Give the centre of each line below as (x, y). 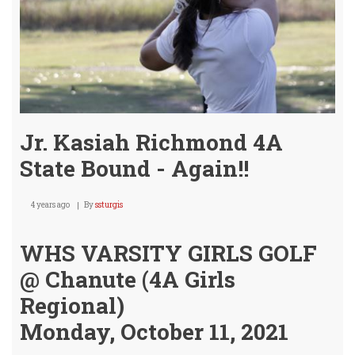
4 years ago (50, 205)
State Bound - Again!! (134, 168)
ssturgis (109, 205)
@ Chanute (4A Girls (128, 279)
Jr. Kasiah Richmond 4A (151, 142)
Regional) (72, 305)
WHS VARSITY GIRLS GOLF (168, 253)
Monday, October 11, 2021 (154, 332)
